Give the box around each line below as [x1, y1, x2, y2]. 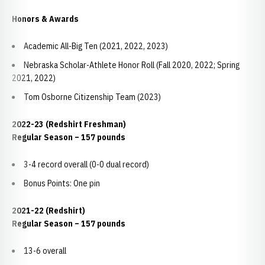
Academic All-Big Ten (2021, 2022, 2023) [24, 41, 168, 51]
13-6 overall [24, 245, 66, 256]
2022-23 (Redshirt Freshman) [12, 119, 128, 130]
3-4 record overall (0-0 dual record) [24, 159, 149, 170]
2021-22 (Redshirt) [12, 205, 87, 216]
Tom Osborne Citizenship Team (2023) [24, 92, 161, 102]
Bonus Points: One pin [24, 178, 100, 189]
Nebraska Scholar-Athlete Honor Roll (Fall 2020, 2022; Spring [24, 60, 240, 70]
